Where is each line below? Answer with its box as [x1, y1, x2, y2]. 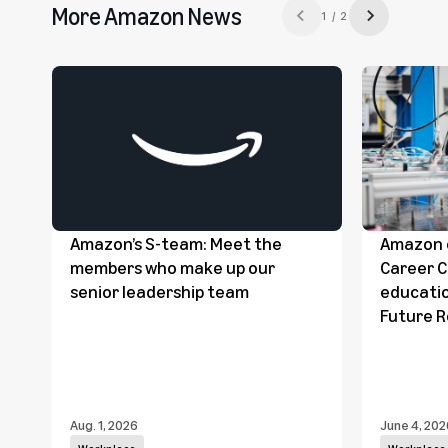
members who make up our [70, 255, 275, 278]
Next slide [367, 14, 439, 30]
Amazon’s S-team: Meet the [70, 231, 282, 254]
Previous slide [199, 14, 304, 30]
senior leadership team [70, 279, 249, 302]
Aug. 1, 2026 [70, 415, 138, 433]
